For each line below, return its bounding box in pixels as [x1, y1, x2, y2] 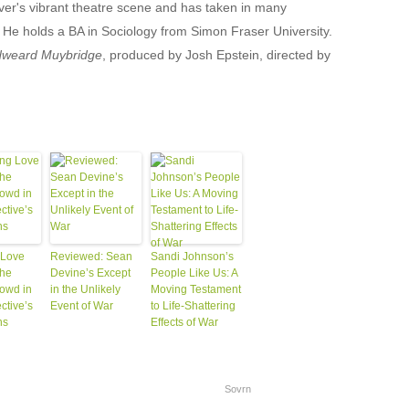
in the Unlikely [49, 283, 121, 296]
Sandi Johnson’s [150, 250, 234, 263]
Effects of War [150, 316, 218, 329]
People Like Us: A [150, 267, 237, 279]
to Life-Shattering [150, 299, 236, 312]
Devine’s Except [49, 267, 131, 279]
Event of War [49, 299, 113, 312]
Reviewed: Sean [49, 250, 132, 263]
